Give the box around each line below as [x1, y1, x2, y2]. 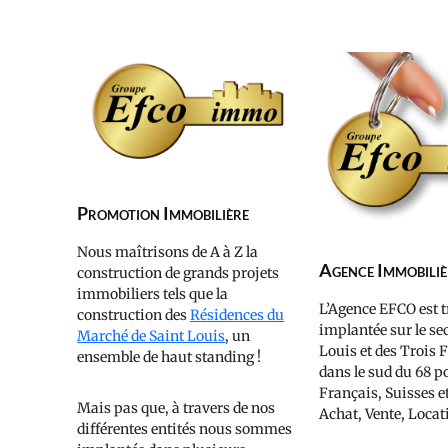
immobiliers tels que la [77, 285, 229, 304]
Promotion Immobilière [77, 202, 250, 225]
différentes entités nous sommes [77, 420, 293, 439]
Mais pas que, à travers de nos [77, 399, 276, 418]
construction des [77, 306, 191, 325]
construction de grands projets [77, 264, 280, 283]
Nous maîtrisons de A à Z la [77, 243, 259, 262]
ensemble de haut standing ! [77, 348, 262, 367]
